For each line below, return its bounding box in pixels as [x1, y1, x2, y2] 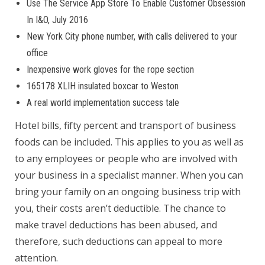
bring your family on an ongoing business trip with [15, 185, 241, 198]
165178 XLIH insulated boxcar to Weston [27, 80, 179, 92]
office [27, 47, 48, 59]
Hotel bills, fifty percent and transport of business [15, 119, 236, 132]
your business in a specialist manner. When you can [15, 169, 243, 182]
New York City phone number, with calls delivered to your [27, 31, 237, 42]
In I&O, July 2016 [27, 14, 88, 25]
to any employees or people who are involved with [15, 152, 237, 165]
